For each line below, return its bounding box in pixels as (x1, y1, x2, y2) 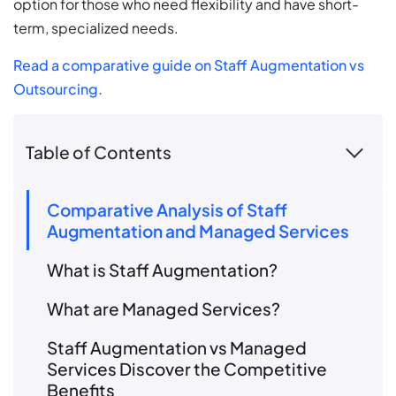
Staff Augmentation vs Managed (47, 337, 307, 359)
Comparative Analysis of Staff (47, 199, 287, 221)
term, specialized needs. (13, 19, 179, 38)
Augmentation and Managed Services (47, 220, 349, 242)
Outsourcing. (13, 80, 103, 99)
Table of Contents (26, 141, 171, 163)
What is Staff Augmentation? (47, 259, 278, 281)
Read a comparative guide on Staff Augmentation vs (13, 56, 364, 75)
